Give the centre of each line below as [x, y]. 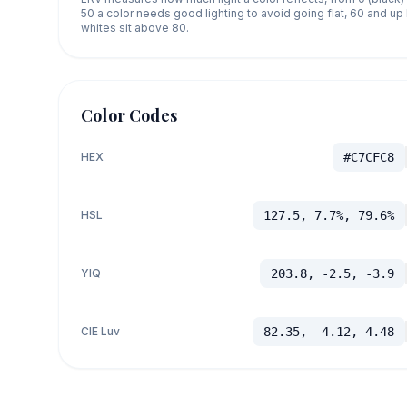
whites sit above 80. [135, 27]
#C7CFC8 [368, 157]
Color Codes [129, 115]
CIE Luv [100, 331]
